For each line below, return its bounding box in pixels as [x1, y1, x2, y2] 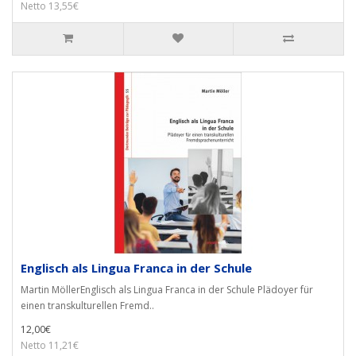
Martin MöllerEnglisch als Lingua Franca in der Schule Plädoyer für [21, 283, 313, 296]
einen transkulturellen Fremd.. [21, 299, 154, 312]
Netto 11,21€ [21, 339, 79, 352]
